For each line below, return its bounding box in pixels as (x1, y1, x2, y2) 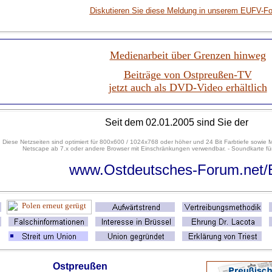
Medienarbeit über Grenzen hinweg (109, 49, 266, 61)
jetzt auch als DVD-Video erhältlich (108, 81, 267, 93)
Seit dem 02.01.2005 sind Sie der (105, 117, 251, 127)
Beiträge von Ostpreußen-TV (123, 69, 252, 81)
